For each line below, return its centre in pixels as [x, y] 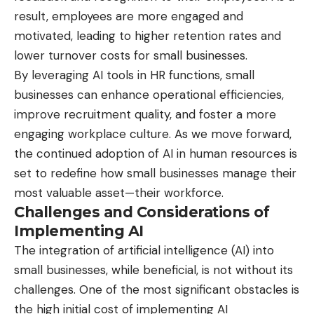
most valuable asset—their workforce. [119, 193]
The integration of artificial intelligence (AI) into [144, 251]
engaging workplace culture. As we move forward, [153, 134]
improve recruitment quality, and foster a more [145, 115]
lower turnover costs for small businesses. [131, 56]
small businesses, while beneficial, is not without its [153, 270]
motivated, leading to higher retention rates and [148, 36]
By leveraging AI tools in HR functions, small [134, 75]
